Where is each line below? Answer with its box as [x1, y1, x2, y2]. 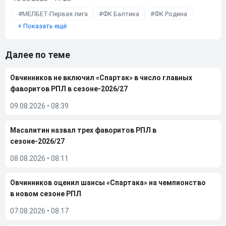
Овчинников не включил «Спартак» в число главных [10, 73, 192, 82]
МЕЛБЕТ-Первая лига [22, 10, 88, 18]
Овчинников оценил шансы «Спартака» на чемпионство [10, 178, 206, 187]
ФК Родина [154, 10, 187, 18]
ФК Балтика [103, 10, 139, 18]
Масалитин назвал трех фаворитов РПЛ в [10, 126, 156, 134]
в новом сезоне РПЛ [10, 189, 81, 198]
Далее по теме [5, 49, 70, 60]
